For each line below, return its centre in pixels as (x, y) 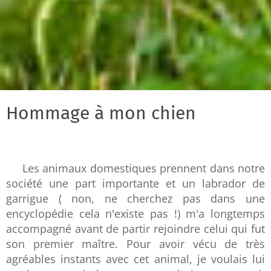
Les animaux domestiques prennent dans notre (144, 168)
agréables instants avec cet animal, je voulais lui (135, 259)
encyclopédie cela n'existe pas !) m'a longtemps (135, 214)
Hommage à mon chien (101, 113)
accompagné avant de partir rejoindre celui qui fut (135, 229)
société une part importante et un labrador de (135, 184)
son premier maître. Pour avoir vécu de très (135, 244)
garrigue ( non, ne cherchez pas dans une (135, 199)
